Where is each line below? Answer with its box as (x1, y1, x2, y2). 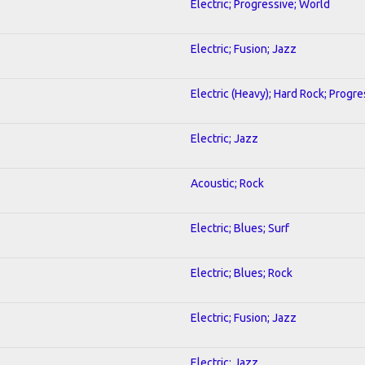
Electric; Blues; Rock (191, 266, 292, 279)
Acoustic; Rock (191, 176, 264, 190)
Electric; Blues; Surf (191, 221, 289, 235)
